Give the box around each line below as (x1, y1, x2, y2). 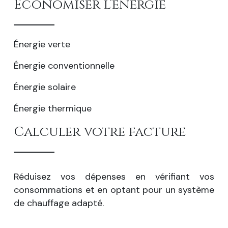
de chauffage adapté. (14, 197, 104, 210)
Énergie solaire (14, 80, 76, 93)
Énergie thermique (14, 102, 92, 115)
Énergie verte (14, 38, 70, 50)
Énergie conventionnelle (14, 59, 115, 72)
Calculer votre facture (14, 123, 186, 141)
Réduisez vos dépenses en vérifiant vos (14, 170, 214, 183)
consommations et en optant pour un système (14, 184, 214, 196)
